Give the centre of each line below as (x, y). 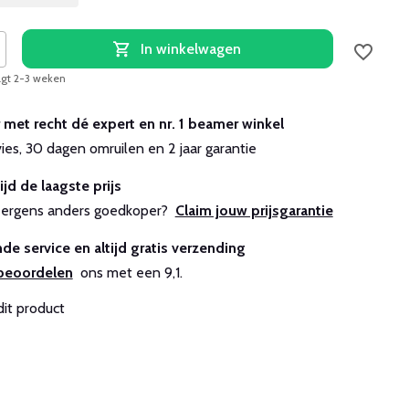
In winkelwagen (191, 49)
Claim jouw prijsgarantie (254, 210)
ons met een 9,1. (127, 273)
